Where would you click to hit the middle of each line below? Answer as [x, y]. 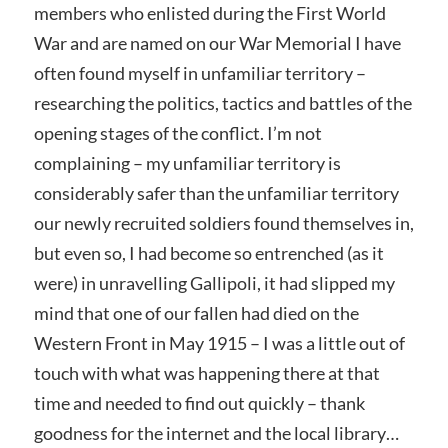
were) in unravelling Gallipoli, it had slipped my [214, 283]
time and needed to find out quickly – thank [199, 403]
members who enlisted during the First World [209, 13]
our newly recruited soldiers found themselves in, [223, 223]
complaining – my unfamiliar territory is [187, 163]
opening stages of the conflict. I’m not [177, 133]
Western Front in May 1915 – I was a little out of [219, 343]
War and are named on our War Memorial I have [217, 43]
